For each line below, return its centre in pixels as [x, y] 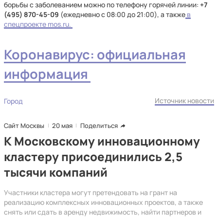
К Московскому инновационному [102, 141]
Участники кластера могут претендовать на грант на [91, 192]
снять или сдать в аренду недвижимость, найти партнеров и [103, 212]
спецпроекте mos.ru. [38, 24]
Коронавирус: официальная [95, 54]
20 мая [62, 126]
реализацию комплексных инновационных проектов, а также [103, 202]
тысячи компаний [56, 172]
